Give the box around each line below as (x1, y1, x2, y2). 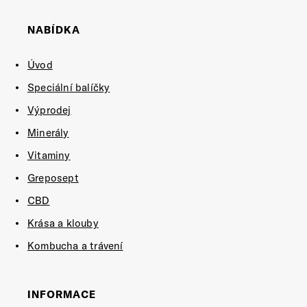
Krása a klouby (27, 217, 99, 230)
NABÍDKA (27, 23, 80, 36)
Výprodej (27, 103, 71, 116)
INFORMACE (27, 288, 96, 301)
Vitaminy (27, 149, 71, 162)
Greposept (27, 171, 79, 184)
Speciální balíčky (27, 81, 110, 94)
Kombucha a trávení (27, 239, 123, 252)
